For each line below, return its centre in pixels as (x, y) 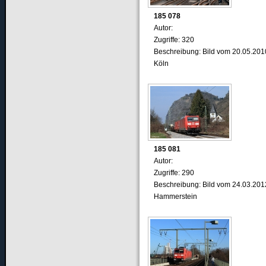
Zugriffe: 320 (174, 39)
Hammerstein (175, 196)
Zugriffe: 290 (174, 172)
